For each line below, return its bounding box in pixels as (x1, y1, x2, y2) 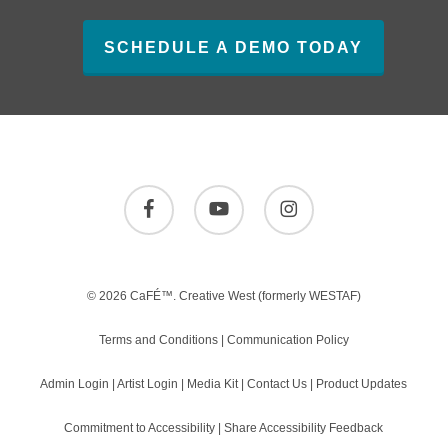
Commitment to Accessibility (64, 421, 216, 436)
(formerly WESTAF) (254, 289, 361, 304)
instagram (262, 188, 317, 203)
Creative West (178, 289, 255, 304)
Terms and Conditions (98, 333, 218, 348)
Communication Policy (226, 333, 349, 348)
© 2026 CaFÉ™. (86, 289, 179, 304)
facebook (122, 188, 173, 203)
